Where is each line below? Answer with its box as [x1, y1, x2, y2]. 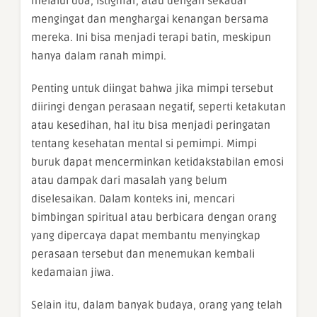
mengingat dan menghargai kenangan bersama [31, 12, 269, 25]
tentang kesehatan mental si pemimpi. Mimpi [31, 137, 257, 150]
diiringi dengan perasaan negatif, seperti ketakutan [31, 100, 286, 113]
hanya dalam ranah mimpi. [31, 49, 166, 62]
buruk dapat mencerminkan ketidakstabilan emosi [31, 155, 284, 168]
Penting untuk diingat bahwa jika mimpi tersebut [31, 81, 273, 95]
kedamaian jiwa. [31, 265, 114, 279]
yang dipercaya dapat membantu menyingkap [31, 229, 260, 242]
